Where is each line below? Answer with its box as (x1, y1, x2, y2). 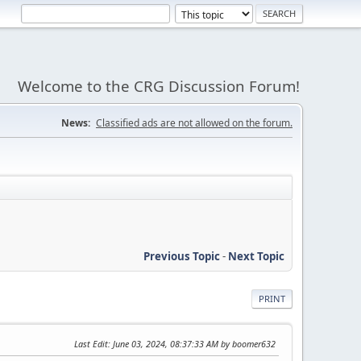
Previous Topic (143, 248, 220, 263)
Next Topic (228, 248, 284, 263)
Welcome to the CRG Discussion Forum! (18, 76, 300, 96)
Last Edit (74, 337, 108, 350)
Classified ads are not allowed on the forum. (96, 116, 293, 130)
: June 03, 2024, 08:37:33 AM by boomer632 (108, 337, 276, 350)
